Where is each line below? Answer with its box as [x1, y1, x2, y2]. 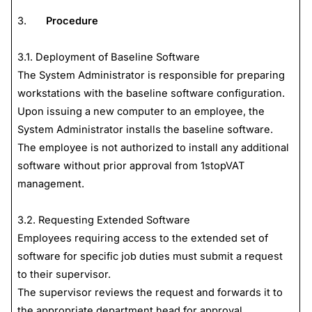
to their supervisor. [17, 267, 111, 281]
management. [17, 177, 84, 190]
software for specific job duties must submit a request [17, 249, 283, 263]
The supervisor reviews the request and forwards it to [17, 286, 283, 299]
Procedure [45, 14, 98, 27]
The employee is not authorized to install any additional [17, 141, 289, 154]
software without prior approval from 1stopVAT [17, 159, 244, 172]
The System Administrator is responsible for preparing [17, 68, 285, 81]
